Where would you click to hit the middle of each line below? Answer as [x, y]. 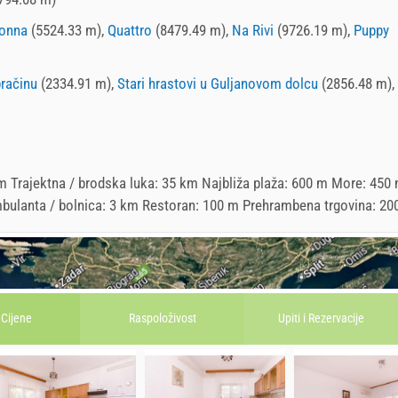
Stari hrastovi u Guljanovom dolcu [218, 83]
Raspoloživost [162, 318]
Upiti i [293, 318]
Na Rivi [253, 30]
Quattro [130, 30]
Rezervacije [336, 318]
